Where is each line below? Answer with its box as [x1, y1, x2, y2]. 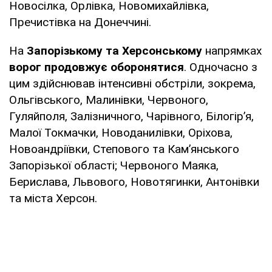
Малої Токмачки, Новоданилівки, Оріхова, [9, 125, 233, 140]
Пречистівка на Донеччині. [9, 15, 151, 29]
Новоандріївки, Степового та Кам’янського [9, 141, 239, 156]
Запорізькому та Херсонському [27, 43, 205, 58]
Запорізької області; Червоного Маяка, [9, 158, 219, 172]
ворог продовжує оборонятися [9, 59, 184, 74]
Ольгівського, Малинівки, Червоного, [9, 92, 208, 107]
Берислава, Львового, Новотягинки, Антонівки [9, 174, 259, 189]
